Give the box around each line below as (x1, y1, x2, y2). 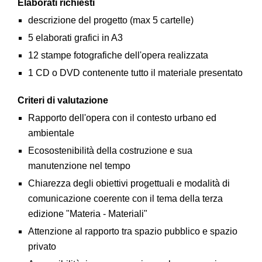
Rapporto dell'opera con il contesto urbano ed (27, 113, 216, 123)
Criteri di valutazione (18, 95, 111, 105)
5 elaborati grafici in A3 (27, 33, 123, 43)
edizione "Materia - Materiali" (27, 209, 147, 219)
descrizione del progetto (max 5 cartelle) (27, 15, 194, 25)
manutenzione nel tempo (27, 161, 130, 171)
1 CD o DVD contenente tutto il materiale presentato (27, 68, 243, 78)
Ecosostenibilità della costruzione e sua (27, 146, 192, 156)
